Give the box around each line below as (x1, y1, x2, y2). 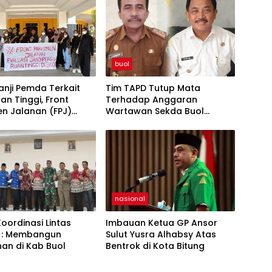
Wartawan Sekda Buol (105, 105, 204, 118)
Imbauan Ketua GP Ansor (105, 217, 217, 229)
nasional (114, 194, 145, 204)
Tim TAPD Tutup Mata (105, 82, 200, 95)
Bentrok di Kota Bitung (105, 240, 205, 253)
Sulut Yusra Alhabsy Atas (105, 228, 216, 241)
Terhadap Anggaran (105, 93, 197, 106)
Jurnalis (105, 128, 140, 141)
